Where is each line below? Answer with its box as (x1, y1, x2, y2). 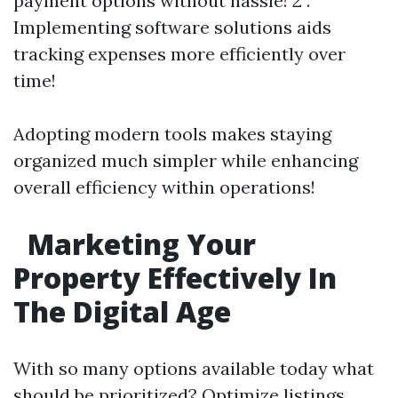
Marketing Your (20, 225, 256, 263)
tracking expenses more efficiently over (13, 43, 346, 65)
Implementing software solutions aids (13, 16, 331, 38)
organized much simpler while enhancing (13, 149, 358, 171)
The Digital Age (13, 292, 231, 330)
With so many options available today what (13, 357, 374, 379)
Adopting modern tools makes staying (13, 123, 331, 145)
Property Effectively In (13, 259, 337, 297)
